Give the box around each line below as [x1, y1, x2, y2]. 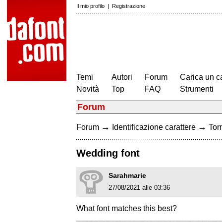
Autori [111, 73, 132, 81]
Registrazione [112, 3, 145, 9]
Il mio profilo [76, 3, 105, 9]
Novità [76, 85, 99, 93]
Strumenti [180, 85, 214, 93]
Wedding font [76, 148, 140, 159]
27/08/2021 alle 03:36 [109, 184, 170, 192]
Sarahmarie [109, 171, 146, 180]
